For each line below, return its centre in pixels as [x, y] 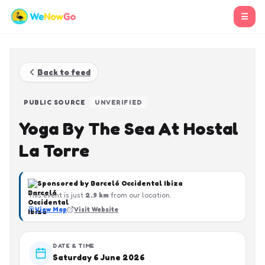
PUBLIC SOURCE [55, 102]
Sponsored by [64, 183]
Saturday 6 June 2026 [99, 257]
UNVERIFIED [119, 102]
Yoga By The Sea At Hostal [129, 128]
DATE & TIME [74, 245]
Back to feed [64, 72]
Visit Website [96, 209]
